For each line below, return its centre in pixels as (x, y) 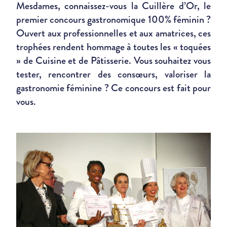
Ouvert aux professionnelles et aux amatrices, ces (113, 33)
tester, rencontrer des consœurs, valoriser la (113, 74)
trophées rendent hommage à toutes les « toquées (113, 47)
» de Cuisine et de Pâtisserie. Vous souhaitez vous (113, 61)
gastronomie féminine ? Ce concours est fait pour (113, 88)
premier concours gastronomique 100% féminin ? (113, 20)
